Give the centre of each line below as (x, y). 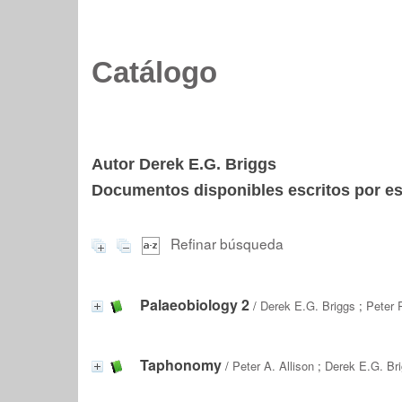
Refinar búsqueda (227, 243)
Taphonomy (181, 364)
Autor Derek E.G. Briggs (184, 164)
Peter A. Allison (273, 365)
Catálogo (154, 73)
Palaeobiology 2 (195, 304)
